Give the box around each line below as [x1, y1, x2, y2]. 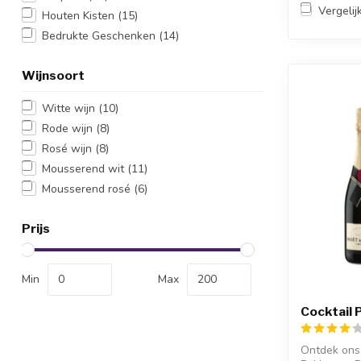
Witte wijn [42, 100, 98, 116]
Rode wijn [42, 120, 96, 136]
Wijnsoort [22, 67, 85, 83]
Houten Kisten [42, 7, 118, 23]
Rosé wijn [42, 140, 95, 156]
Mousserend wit [42, 160, 127, 176]
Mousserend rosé [42, 180, 134, 197]
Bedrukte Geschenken [42, 27, 159, 44]
